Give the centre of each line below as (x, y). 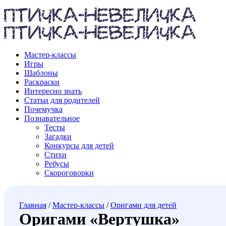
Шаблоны (41, 73)
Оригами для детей (144, 205)
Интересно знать (53, 91)
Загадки (58, 137)
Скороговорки (69, 173)
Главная (33, 205)
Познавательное (52, 119)
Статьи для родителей (62, 100)
